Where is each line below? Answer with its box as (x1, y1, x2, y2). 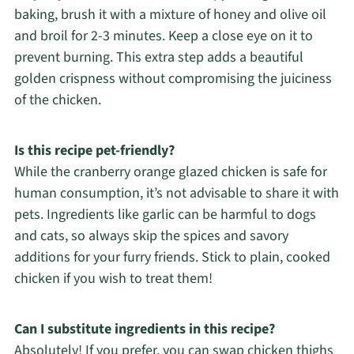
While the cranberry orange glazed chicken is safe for (13, 161, 327, 182)
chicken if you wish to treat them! (13, 268, 213, 288)
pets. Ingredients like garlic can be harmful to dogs (13, 204, 316, 224)
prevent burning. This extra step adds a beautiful (13, 47, 303, 67)
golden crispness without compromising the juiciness (13, 68, 332, 88)
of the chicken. (13, 89, 101, 110)
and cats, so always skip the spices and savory (13, 225, 288, 246)
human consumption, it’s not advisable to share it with (13, 183, 339, 203)
